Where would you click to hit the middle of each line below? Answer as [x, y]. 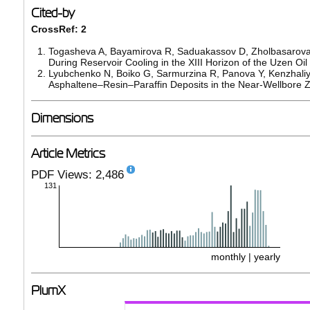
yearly [267, 256]
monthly [228, 256]
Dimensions [62, 118]
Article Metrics [68, 153]
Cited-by [53, 13]
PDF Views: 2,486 [77, 174]
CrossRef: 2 [58, 29]
